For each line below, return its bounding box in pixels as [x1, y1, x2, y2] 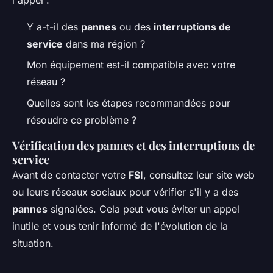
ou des [116, 21, 154, 34]
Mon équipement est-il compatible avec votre [27, 58, 235, 71]
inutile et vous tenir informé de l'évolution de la [12, 219, 228, 232]
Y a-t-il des [27, 21, 81, 34]
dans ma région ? [63, 38, 145, 51]
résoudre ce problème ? [27, 113, 136, 126]
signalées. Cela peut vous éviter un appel [48, 202, 239, 215]
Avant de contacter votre [12, 168, 129, 181]
